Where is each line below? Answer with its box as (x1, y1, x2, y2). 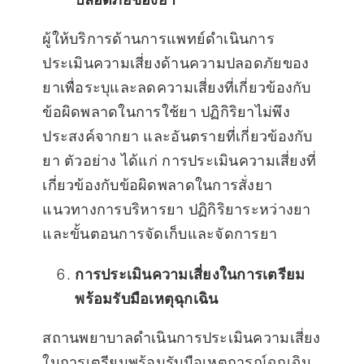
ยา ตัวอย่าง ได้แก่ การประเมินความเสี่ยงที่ (42, 152, 317, 170)
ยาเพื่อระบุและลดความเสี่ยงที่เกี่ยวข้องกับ (42, 79, 311, 97)
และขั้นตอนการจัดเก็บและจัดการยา (42, 225, 278, 243)
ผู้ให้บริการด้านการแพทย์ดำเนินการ (42, 30, 275, 48)
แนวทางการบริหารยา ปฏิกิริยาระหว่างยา (42, 201, 311, 219)
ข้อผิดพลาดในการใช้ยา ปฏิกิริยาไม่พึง (42, 103, 290, 121)
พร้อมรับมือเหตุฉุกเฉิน (75, 290, 219, 308)
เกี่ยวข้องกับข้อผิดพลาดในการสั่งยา (42, 176, 273, 194)
